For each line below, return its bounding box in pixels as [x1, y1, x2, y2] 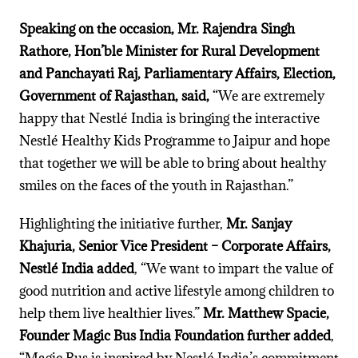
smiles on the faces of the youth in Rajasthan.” [18, 177, 293, 195]
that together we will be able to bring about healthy [18, 154, 326, 173]
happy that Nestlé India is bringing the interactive [18, 109, 320, 128]
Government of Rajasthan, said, [18, 87, 213, 105]
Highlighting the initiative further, [18, 215, 226, 233]
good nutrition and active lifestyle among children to [18, 282, 334, 300]
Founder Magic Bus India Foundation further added [18, 327, 331, 345]
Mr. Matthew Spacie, [202, 304, 329, 323]
